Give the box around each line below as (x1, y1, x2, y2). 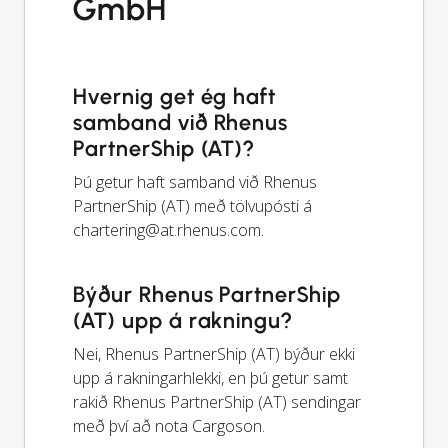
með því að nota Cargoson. (73, 414, 265, 437)
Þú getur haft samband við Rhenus (73, 170, 317, 193)
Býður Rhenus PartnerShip (73, 280, 342, 308)
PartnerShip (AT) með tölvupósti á (73, 194, 312, 217)
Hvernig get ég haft (73, 82, 277, 110)
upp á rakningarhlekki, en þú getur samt (73, 366, 348, 389)
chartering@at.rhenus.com (73, 218, 261, 241)
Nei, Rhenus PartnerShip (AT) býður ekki (73, 342, 355, 365)
